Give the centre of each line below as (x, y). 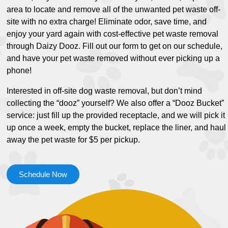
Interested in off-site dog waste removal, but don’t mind (105, 91)
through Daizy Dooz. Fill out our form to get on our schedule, (115, 46)
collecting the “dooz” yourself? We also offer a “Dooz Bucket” (116, 103)
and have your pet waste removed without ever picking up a (113, 59)
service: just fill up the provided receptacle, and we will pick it (116, 116)
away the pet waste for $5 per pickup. (74, 140)
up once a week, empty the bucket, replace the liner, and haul (117, 128)
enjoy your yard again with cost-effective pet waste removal (113, 34)
